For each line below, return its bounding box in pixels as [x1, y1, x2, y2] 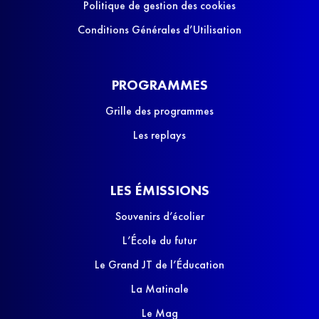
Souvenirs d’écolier [115, 209, 204, 224]
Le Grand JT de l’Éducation [95, 257, 224, 273]
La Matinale [130, 281, 189, 297]
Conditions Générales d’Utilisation [78, 22, 241, 38]
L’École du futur [122, 233, 197, 249]
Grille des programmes [105, 103, 214, 119]
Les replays [133, 127, 186, 143]
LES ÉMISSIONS [110, 181, 209, 200]
